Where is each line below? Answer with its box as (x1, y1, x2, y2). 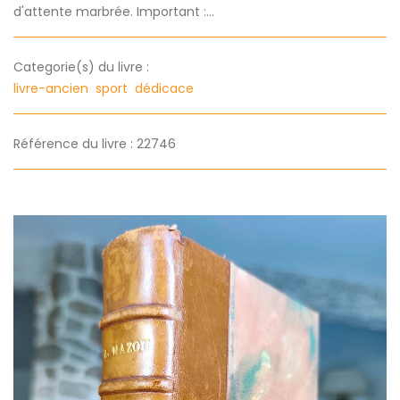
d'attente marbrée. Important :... (13, 3, 214, 21)
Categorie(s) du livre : (13, 58, 149, 77)
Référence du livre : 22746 (13, 135, 176, 154)
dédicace (135, 79, 197, 98)
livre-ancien (13, 79, 92, 98)
